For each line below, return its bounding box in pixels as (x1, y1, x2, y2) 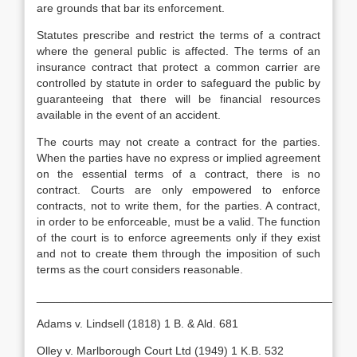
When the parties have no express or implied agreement (37, 151, 320, 164)
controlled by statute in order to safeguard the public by (37, 76, 320, 89)
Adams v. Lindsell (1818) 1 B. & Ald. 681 (37, 317, 238, 330)
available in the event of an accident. (37, 108, 221, 121)
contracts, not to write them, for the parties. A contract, (37, 199, 320, 212)
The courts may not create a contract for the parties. (37, 135, 320, 148)
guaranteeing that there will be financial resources (37, 92, 320, 105)
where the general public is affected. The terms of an (37, 45, 320, 57)
